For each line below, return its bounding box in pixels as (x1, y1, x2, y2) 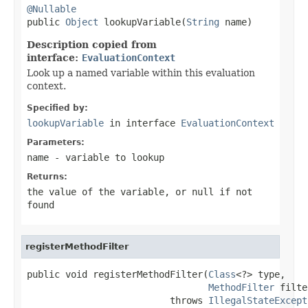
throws (27, 294, 208, 306)
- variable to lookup (49, 151, 164, 163)
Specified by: (27, 102, 88, 113)
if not (214, 186, 252, 197)
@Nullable (27, 3, 76, 14)
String (186, 16, 219, 27)
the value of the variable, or (27, 186, 192, 197)
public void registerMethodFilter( (27, 268, 208, 280)
